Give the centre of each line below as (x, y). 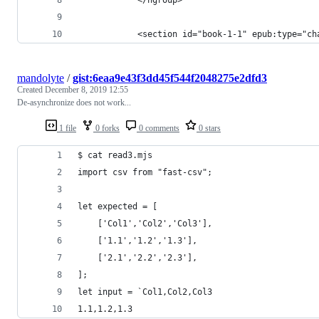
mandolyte (41, 78)
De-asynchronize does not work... (74, 102)
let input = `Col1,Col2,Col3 (145, 292)
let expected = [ (117, 206)
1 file (67, 128)
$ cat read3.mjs (115, 155)
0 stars (209, 128)
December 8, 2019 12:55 (87, 89)
